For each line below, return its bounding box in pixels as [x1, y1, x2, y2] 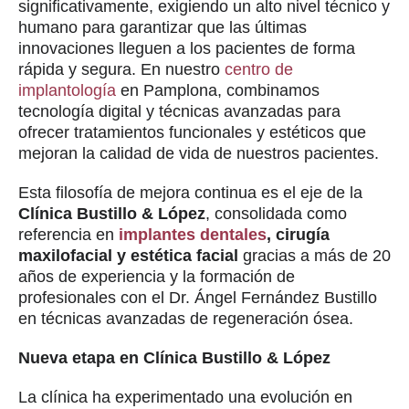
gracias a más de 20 [238, 246, 391, 265]
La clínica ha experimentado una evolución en [18, 387, 352, 406]
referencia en [18, 225, 119, 244]
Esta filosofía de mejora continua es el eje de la [18, 183, 362, 202]
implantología [18, 80, 116, 100]
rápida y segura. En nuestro [18, 59, 225, 79]
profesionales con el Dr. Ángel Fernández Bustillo [18, 288, 377, 307]
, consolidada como [205, 204, 347, 223]
